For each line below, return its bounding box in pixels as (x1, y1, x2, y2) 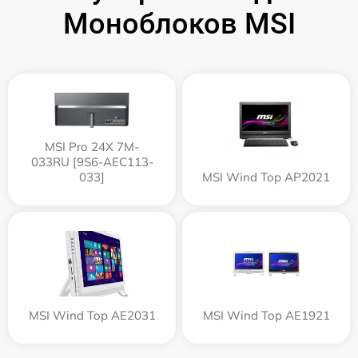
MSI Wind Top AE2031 (28, 307, 156, 323)
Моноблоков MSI (62, 6, 296, 41)
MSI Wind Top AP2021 (202, 169, 330, 185)
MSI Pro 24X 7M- (45, 138, 139, 154)
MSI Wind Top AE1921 (202, 307, 330, 323)
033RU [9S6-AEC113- (30, 153, 153, 169)
